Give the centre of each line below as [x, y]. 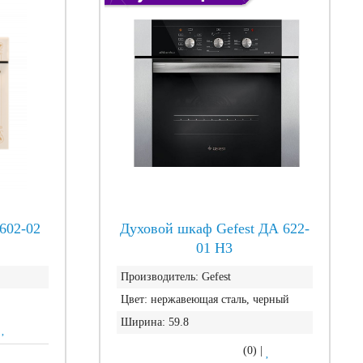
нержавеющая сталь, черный [220, 299]
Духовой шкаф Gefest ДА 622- [214, 228]
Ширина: [143, 322]
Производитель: [159, 277]
